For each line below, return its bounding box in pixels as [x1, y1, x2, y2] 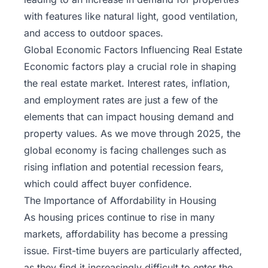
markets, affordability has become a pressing [24, 228, 228, 240]
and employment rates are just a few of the [24, 94, 218, 106]
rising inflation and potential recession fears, [24, 161, 224, 173]
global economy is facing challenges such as [24, 144, 226, 157]
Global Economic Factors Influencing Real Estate [24, 44, 242, 56]
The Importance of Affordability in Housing [24, 194, 217, 207]
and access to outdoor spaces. [24, 27, 163, 39]
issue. [24, 245, 53, 257]
